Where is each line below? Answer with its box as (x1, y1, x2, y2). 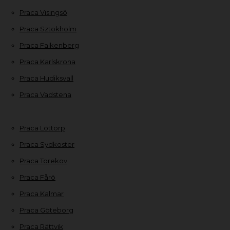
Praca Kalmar (20, 189, 64, 198)
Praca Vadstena (20, 90, 71, 99)
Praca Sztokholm (20, 24, 76, 33)
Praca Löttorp (20, 123, 65, 132)
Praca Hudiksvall (20, 73, 73, 82)
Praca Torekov (20, 156, 67, 165)
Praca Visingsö (20, 8, 67, 16)
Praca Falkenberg (20, 41, 79, 49)
